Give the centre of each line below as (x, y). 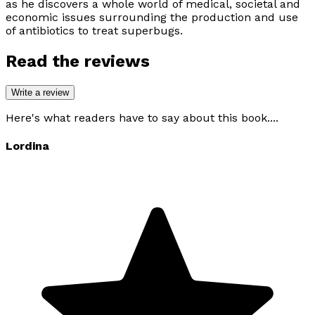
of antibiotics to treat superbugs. (94, 31)
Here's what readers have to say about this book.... (142, 117)
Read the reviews (78, 62)
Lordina (27, 146)
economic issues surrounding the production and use (152, 18)
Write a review (40, 92)
